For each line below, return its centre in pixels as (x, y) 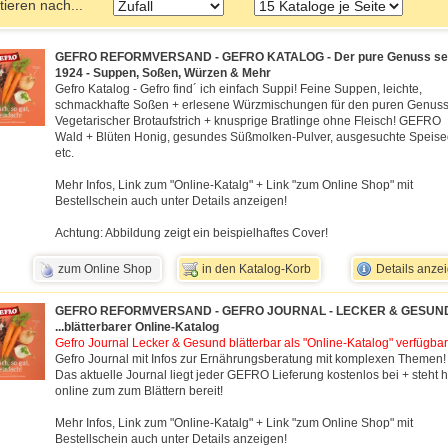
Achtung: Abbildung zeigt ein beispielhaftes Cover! (191, 233)
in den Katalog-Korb (256, 269)
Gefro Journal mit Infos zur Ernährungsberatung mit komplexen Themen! (250, 359)
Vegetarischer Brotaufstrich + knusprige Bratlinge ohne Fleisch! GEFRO (248, 121)
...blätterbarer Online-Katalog (137, 327)
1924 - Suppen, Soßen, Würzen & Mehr (163, 73)
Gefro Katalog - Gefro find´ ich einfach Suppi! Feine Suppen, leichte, (238, 89)
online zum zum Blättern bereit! (139, 391)
